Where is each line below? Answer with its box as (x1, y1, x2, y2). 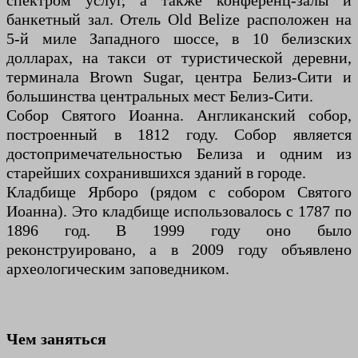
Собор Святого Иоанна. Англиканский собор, (6, 106, 352, 125)
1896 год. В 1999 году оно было (6, 221, 352, 240)
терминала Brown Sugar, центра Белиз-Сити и (6, 68, 352, 86)
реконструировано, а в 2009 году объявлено (6, 241, 352, 259)
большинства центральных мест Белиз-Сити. (6, 87, 313, 105)
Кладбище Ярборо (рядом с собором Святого (6, 183, 352, 201)
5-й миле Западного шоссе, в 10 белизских (6, 30, 352, 48)
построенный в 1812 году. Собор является (6, 125, 352, 144)
